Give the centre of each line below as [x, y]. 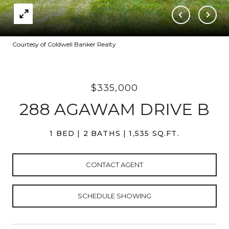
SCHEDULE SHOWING [114, 196]
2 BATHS [102, 133]
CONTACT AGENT [114, 164]
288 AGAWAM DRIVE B [114, 109]
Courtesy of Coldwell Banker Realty [64, 44]
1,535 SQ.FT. [154, 133]
